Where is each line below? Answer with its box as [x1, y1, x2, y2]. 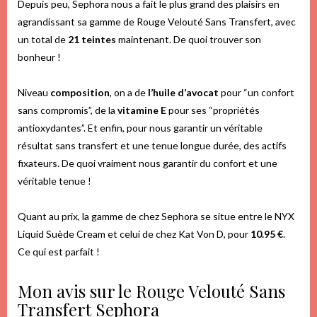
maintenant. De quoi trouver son [116, 33, 261, 45]
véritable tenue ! [18, 174, 91, 187]
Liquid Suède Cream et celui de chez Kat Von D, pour [18, 227, 250, 240]
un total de [18, 33, 68, 45]
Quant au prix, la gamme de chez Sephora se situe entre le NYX [18, 209, 294, 222]
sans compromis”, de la [18, 103, 117, 116]
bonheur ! [18, 50, 61, 63]
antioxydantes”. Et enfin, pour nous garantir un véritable [18, 121, 263, 134]
